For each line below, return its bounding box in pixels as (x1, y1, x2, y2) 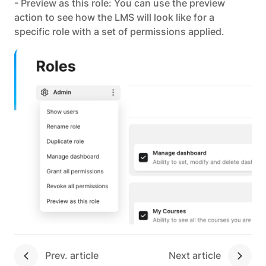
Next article (169, 249, 221, 262)
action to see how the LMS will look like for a (14, 11, 214, 24)
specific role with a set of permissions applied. (14, 26, 224, 38)
